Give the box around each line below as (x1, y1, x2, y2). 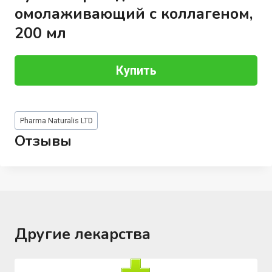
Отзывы (14, 131, 72, 151)
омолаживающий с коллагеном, (14, 3, 253, 24)
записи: (14, 123, 47, 135)
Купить (115, 63, 157, 78)
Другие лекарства (15, 224, 151, 245)
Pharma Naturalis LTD (19, 116, 93, 125)
